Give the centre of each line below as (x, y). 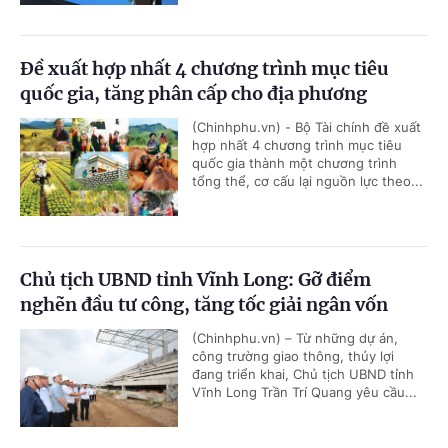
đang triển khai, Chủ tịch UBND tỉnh (303, 373)
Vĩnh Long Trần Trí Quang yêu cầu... (304, 391)
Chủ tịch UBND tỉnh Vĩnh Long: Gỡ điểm (195, 279)
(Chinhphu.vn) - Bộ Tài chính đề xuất (306, 126)
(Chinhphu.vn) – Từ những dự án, (295, 337)
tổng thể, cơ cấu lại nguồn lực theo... (307, 180)
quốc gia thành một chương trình (294, 162)
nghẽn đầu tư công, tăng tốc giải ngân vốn (204, 304)
